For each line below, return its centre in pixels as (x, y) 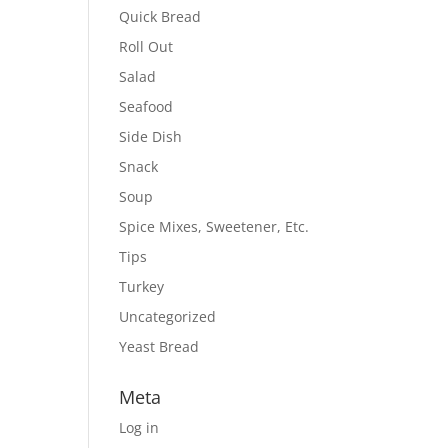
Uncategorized (168, 316)
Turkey (142, 286)
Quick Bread (160, 16)
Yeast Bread (159, 346)
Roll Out (146, 46)
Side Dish (151, 136)
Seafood (146, 106)
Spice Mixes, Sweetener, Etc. (214, 226)
